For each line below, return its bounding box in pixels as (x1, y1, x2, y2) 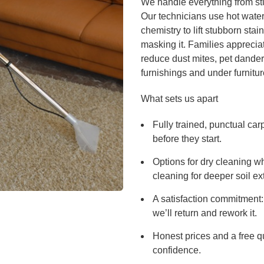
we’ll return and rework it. (153, 208, 257, 219)
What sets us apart (141, 94, 218, 104)
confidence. (153, 245, 201, 256)
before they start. (153, 134, 222, 144)
